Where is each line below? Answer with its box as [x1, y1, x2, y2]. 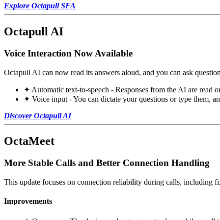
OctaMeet [4, 135, 55, 148]
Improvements [4, 197, 52, 206]
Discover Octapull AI [4, 111, 71, 120]
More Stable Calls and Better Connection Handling [4, 158, 210, 168]
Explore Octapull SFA [4, 1, 76, 10]
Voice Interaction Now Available [4, 48, 133, 58]
